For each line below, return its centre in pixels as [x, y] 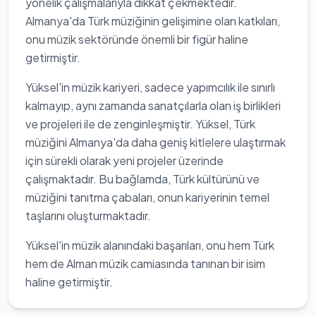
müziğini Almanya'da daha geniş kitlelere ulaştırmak [156, 142]
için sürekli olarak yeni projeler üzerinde [124, 160]
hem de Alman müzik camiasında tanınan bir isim [145, 263]
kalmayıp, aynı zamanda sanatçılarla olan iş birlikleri [153, 105]
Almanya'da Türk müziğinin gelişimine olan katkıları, [153, 21]
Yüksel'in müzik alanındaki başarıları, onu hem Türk [150, 245]
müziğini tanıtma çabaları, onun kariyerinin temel [147, 197]
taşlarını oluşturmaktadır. [88, 215]
